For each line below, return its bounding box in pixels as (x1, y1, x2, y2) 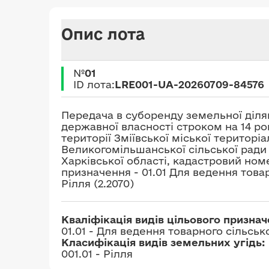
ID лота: (73, 79, 115, 90)
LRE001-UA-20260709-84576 (115, 79, 264, 90)
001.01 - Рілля (61, 248, 133, 259)
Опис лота (61, 25, 145, 43)
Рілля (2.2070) (61, 178, 134, 189)
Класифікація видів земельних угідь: (61, 237, 265, 248)
